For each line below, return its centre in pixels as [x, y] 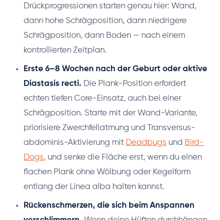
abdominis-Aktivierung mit [75, 143]
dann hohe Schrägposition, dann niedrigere [105, 21]
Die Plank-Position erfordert [134, 84]
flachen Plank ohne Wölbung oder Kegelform [107, 172]
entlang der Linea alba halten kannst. [94, 187]
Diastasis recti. [53, 84]
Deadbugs [146, 143]
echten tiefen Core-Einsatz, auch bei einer [102, 99]
